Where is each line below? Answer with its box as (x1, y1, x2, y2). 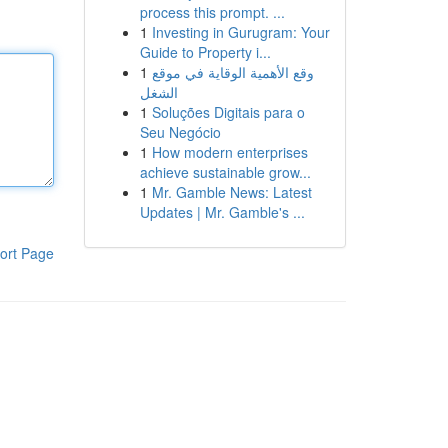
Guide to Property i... (139, 42, 271, 62)
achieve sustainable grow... (139, 162, 311, 182)
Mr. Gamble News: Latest (151, 182, 312, 202)
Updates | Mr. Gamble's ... (139, 202, 305, 222)
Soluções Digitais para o (151, 102, 305, 122)
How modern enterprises (151, 142, 308, 162)
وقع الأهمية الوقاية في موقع (151, 62, 314, 82)
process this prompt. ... (139, 2, 285, 22)
